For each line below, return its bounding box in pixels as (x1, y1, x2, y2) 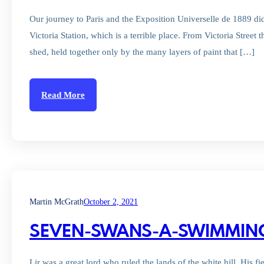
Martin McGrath (29, 197, 84, 206)
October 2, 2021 (84, 197, 138, 206)
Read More (41, 90, 85, 100)
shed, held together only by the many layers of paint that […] (29, 47, 255, 57)
